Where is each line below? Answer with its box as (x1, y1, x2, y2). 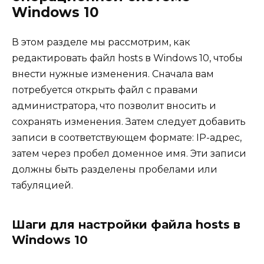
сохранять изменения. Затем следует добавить (12, 115, 246, 127)
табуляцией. (12, 179, 73, 191)
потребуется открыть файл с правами (12, 84, 198, 95)
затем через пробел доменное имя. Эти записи (12, 147, 246, 159)
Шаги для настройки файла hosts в (12, 217, 240, 232)
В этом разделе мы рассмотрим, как (12, 36, 190, 48)
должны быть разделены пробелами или (12, 163, 217, 175)
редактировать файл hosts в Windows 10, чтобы (12, 52, 243, 64)
